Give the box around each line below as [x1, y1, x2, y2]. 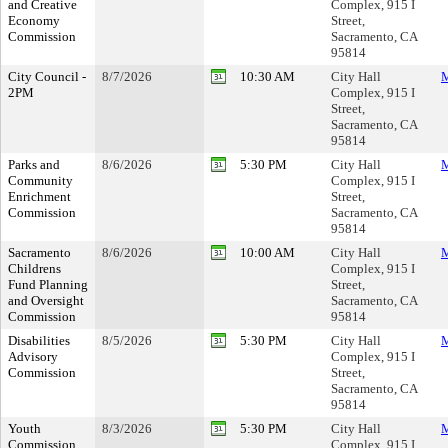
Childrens [8, 261, 61, 276]
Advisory [8, 349, 58, 364]
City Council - [8, 69, 86, 84]
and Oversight [8, 293, 84, 308]
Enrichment [8, 189, 71, 204]
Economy [8, 13, 60, 28]
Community [8, 173, 73, 188]
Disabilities [8, 333, 70, 348]
